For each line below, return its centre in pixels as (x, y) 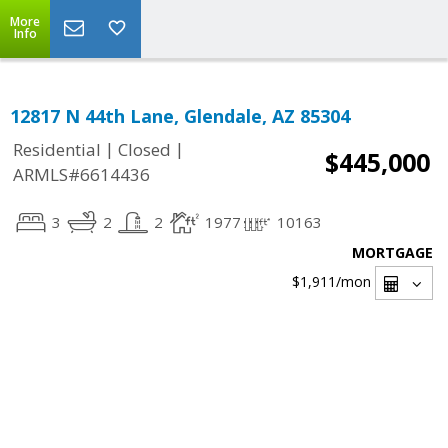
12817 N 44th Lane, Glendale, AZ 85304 (180, 116)
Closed (144, 150)
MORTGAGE (392, 252)
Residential (57, 150)
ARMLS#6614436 (81, 175)
